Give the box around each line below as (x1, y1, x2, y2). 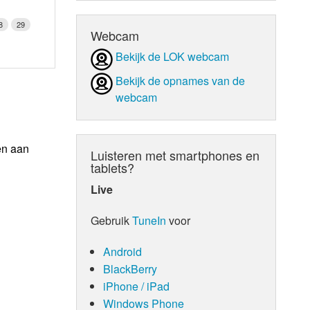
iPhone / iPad (102, 277, 170, 294)
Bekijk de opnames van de (116, 72, 246, 89)
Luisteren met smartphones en (91, 145, 260, 164)
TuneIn (132, 212, 167, 228)
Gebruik (91, 212, 133, 228)
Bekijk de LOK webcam (116, 48, 230, 64)
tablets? (91, 158, 135, 176)
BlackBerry (102, 260, 157, 277)
